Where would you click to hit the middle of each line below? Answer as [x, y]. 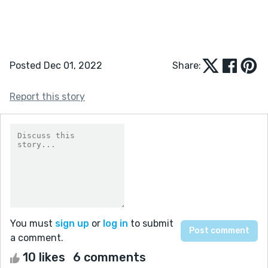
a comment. [37, 237]
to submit [151, 223]
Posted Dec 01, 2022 [56, 65]
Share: [187, 65]
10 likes [44, 257]
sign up [72, 223]
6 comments [109, 257]
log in [115, 223]
